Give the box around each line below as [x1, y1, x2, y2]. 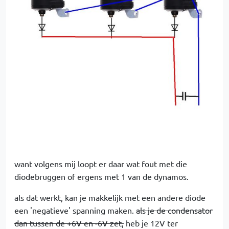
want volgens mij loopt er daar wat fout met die [14, 158, 187, 169]
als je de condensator [136, 205, 213, 216]
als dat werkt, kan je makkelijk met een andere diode [14, 192, 205, 203]
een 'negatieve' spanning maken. [14, 205, 136, 216]
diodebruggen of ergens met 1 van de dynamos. [14, 171, 189, 182]
